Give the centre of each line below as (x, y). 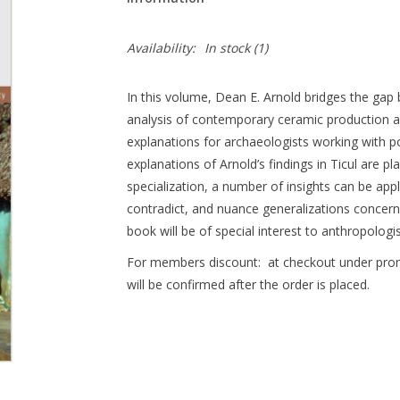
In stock (227, 48)
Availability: (161, 48)
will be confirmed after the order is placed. (248, 284)
